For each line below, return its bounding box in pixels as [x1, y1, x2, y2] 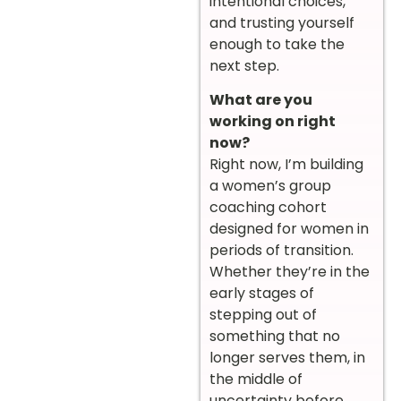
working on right [209, 111, 336, 132]
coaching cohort [209, 197, 327, 218]
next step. [209, 55, 279, 77]
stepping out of [209, 304, 317, 326]
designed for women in [209, 218, 369, 240]
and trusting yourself [209, 13, 354, 34]
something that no [209, 326, 340, 347]
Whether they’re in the [209, 261, 370, 283]
